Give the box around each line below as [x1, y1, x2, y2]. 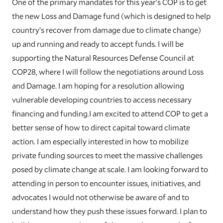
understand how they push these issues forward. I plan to [12, 206, 207, 217]
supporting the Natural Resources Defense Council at [12, 52, 194, 63]
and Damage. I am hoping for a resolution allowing [12, 80, 184, 91]
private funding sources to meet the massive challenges [12, 150, 203, 161]
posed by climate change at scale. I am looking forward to [12, 164, 208, 175]
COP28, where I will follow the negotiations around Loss [12, 66, 204, 77]
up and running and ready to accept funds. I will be [12, 38, 184, 49]
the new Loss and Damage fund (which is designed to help [12, 10, 211, 21]
